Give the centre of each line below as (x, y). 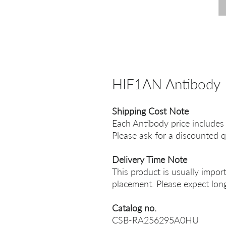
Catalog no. (134, 208)
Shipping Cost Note (150, 111)
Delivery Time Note (150, 159)
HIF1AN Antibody (166, 84)
